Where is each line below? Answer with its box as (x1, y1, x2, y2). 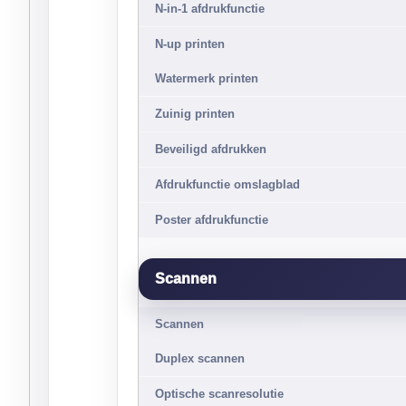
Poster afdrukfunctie (155, 213, 268, 227)
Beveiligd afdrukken (155, 142, 266, 156)
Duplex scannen (155, 352, 245, 365)
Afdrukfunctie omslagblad (155, 178, 300, 191)
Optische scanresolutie (155, 387, 284, 401)
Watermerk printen (155, 72, 258, 85)
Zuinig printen (155, 107, 235, 121)
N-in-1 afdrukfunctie (155, 2, 265, 15)
